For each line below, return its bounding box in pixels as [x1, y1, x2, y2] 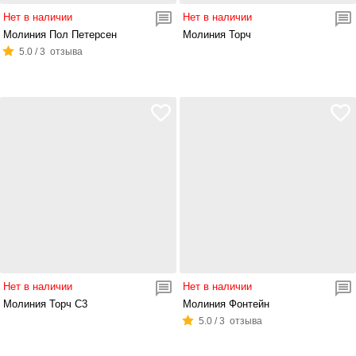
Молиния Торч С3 [2, 298, 87, 311]
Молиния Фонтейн [182, 298, 269, 311]
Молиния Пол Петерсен [2, 28, 117, 41]
